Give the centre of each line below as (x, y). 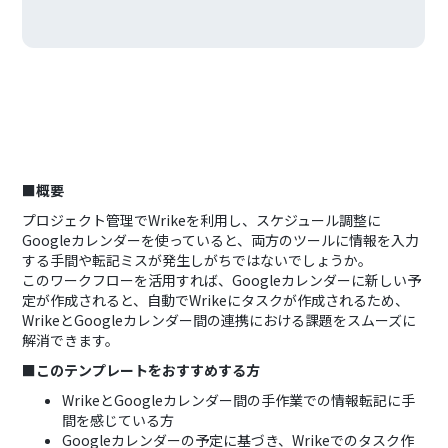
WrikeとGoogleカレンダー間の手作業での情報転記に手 (239, 400)
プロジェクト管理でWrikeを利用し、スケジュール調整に (202, 220)
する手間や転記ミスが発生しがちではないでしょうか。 (197, 260)
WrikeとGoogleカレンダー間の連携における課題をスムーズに (219, 320)
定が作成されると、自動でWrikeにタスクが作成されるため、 (216, 300)
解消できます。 (71, 340)
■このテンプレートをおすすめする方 (141, 370)
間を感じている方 (118, 420)
